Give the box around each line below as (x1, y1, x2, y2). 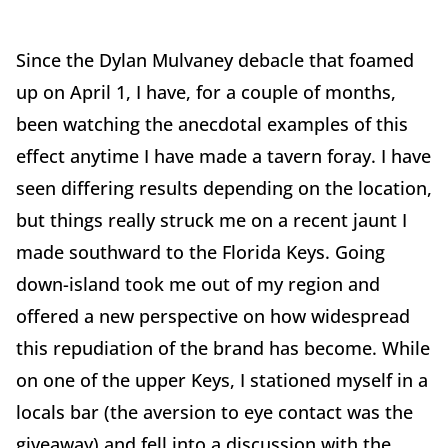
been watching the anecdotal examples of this (16, 112, 408, 137)
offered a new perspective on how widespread (16, 304, 410, 329)
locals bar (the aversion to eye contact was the (16, 400, 413, 425)
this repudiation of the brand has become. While (16, 336, 430, 361)
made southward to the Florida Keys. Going (16, 240, 385, 265)
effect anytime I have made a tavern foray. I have (16, 144, 431, 169)
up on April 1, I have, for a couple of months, (16, 80, 396, 105)
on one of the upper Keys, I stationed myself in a (16, 368, 428, 393)
